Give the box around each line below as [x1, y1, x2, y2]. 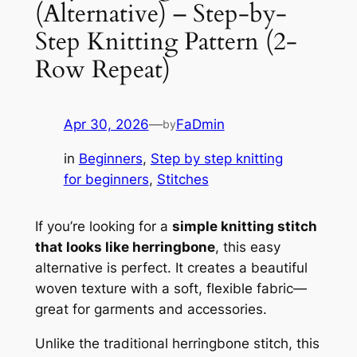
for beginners [63, 171, 149, 187]
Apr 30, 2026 [63, 116, 149, 132]
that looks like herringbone [34, 239, 215, 256]
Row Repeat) [34, 53, 171, 87]
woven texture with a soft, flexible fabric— [34, 280, 307, 297]
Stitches [156, 171, 209, 187]
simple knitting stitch [171, 218, 317, 235]
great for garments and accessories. [34, 301, 267, 318]
